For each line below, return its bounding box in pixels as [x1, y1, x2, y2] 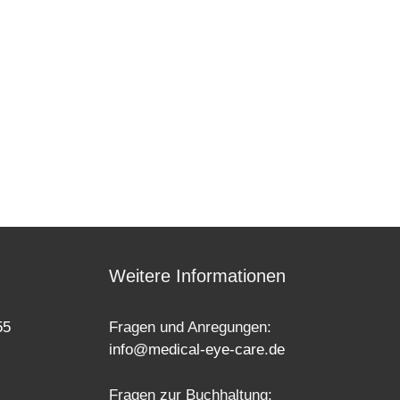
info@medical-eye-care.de [109, 341, 285, 359]
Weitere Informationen [109, 266, 286, 287]
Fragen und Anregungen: [109, 319, 271, 337]
